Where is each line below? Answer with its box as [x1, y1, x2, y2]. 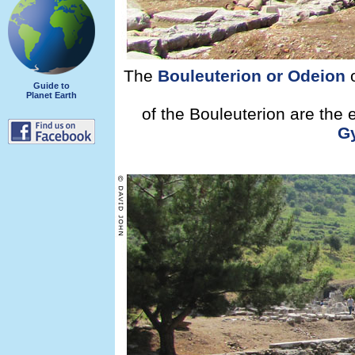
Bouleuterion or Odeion [158, 67, 345, 85]
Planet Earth [26, 90, 77, 100]
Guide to [33, 80, 70, 90]
